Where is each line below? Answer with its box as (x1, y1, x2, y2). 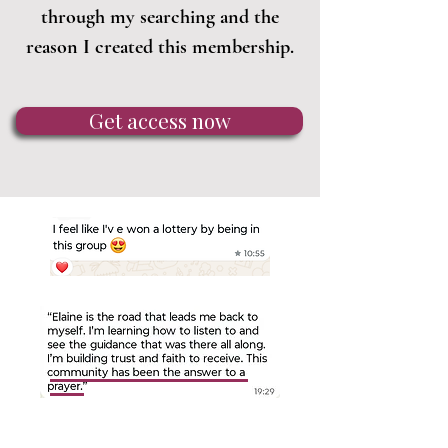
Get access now (88, 107, 231, 134)
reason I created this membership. (26, 35, 294, 59)
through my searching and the (41, 5, 279, 29)
